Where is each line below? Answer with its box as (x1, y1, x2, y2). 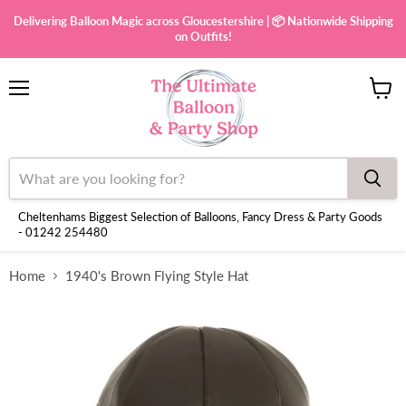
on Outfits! (174, 29, 232, 43)
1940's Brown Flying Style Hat (65, 266, 248, 284)
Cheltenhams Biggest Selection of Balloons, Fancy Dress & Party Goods (18, 208, 382, 224)
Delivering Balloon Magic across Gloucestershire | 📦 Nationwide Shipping (13, 14, 393, 28)
